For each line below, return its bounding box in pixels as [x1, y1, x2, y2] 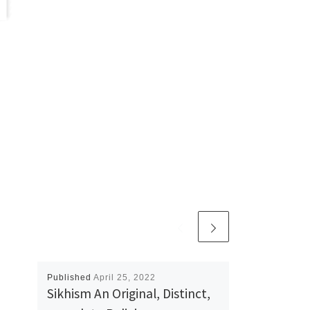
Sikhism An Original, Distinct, [46, 284, 210, 302]
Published [46, 272, 93, 282]
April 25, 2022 [93, 272, 156, 282]
